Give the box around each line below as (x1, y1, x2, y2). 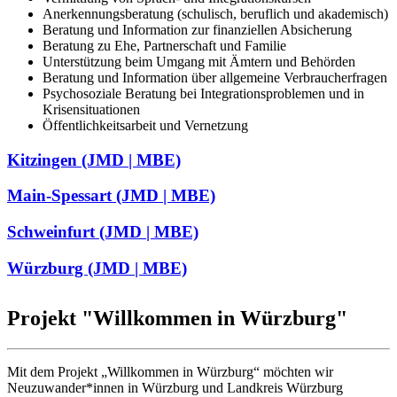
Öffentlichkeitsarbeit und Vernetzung (43, 118, 248, 134)
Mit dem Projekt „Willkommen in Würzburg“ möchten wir (7, 363, 333, 379)
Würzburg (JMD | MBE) (7, 258, 187, 277)
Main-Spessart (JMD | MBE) (7, 186, 215, 206)
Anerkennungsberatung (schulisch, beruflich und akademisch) (43, 6, 388, 22)
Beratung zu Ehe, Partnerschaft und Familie (43, 38, 286, 54)
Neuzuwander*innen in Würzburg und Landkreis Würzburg (7, 379, 343, 395)
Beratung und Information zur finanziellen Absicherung (43, 22, 352, 38)
